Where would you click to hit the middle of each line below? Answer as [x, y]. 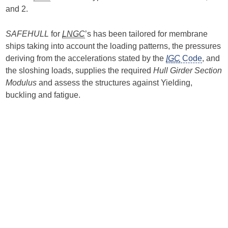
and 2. [17, 9]
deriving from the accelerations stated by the [86, 58]
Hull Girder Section [188, 70]
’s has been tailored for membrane [147, 34]
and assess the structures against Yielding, [115, 82]
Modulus [21, 82]
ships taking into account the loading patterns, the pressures [113, 46]
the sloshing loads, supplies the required [80, 70]
